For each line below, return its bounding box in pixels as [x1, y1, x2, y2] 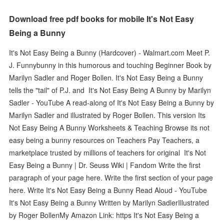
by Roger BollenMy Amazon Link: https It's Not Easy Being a [9, 209, 199, 220]
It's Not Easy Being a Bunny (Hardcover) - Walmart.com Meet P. [9, 47, 210, 57]
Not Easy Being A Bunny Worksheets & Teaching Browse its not [9, 122, 210, 132]
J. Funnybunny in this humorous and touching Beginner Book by [9, 59, 212, 70]
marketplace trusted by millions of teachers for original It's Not [9, 147, 206, 157]
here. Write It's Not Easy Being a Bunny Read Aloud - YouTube [9, 184, 207, 195]
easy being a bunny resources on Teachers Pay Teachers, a [9, 134, 200, 145]
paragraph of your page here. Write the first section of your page [9, 172, 213, 182]
